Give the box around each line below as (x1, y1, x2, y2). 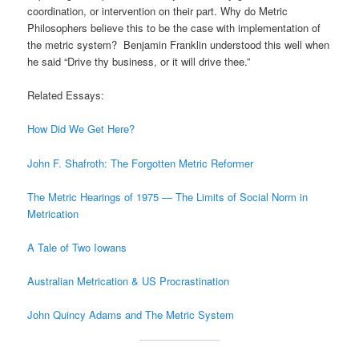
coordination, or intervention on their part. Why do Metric (27, 3, 288, 19)
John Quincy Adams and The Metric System (27, 307, 235, 322)
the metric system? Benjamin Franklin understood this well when (27, 37, 330, 53)
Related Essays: (27, 87, 105, 103)
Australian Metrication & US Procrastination (27, 272, 230, 288)
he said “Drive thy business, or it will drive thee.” (27, 54, 251, 70)
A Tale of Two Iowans (27, 239, 127, 255)
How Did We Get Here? (27, 121, 135, 137)
